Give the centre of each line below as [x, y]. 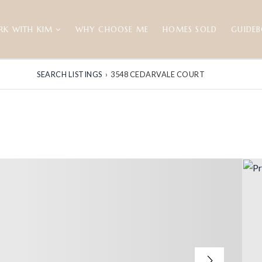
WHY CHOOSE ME [112, 29]
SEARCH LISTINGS [70, 74]
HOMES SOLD [190, 29]
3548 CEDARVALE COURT [158, 74]
